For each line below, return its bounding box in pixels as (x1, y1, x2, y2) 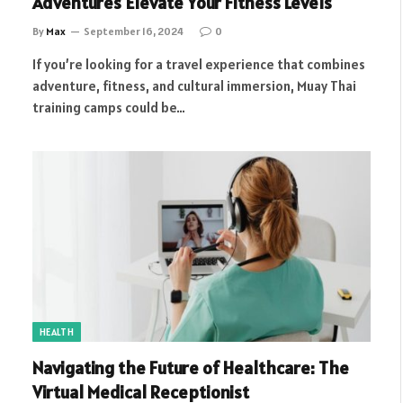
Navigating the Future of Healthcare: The (32, 355, 349, 380)
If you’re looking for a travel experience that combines (32, 56, 365, 73)
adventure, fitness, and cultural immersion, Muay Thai (32, 77, 356, 94)
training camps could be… (32, 99, 185, 116)
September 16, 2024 (84, 24, 184, 38)
